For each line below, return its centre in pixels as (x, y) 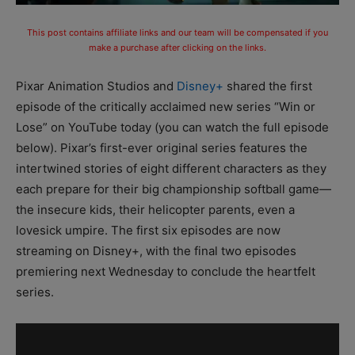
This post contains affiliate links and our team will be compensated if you (177, 32)
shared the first (268, 86)
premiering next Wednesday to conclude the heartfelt (166, 271)
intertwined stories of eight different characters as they (171, 168)
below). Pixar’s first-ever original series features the (162, 147)
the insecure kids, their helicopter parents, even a (155, 209)
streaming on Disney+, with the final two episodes (156, 250)
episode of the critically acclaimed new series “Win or (166, 106)
